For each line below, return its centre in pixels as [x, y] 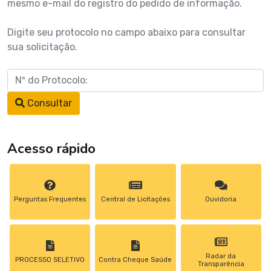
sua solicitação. [42, 47]
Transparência [221, 264]
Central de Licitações [135, 200]
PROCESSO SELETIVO [50, 260]
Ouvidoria [221, 200]
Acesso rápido [51, 148]
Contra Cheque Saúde [135, 260]
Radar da [221, 256]
